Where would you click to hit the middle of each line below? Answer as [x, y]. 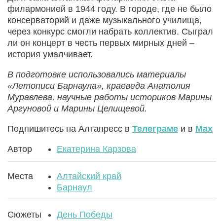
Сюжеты [24, 214]
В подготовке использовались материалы [97, 74]
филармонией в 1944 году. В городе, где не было [110, 9]
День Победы [85, 214]
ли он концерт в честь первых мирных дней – [101, 43]
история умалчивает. [50, 54]
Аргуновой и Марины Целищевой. [77, 108]
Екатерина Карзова [96, 149]
